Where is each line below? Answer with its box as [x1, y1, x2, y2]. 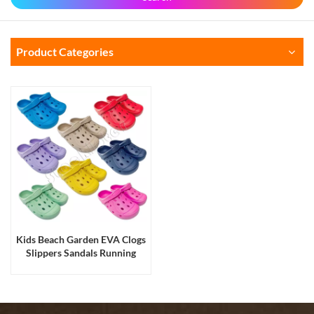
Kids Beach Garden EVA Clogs [16, 233, 146, 246]
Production [56, 260, 106, 273]
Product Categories [16, 44, 114, 58]
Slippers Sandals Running [26, 247, 136, 259]
